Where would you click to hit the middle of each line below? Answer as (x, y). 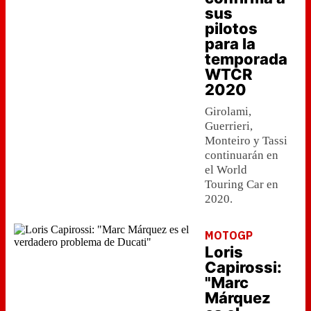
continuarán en (242, 155)
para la (230, 44)
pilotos (231, 28)
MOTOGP (229, 235)
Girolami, (228, 111)
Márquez (238, 298)
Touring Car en (242, 184)
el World (226, 170)
